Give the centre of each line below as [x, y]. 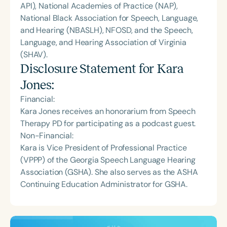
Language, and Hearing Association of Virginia [103, 43]
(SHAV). [34, 55]
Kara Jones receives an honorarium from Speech [108, 111]
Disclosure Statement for [89, 69]
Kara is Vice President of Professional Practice [104, 148]
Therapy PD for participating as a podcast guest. [108, 124]
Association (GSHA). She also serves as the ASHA [109, 172]
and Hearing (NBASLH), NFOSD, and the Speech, [107, 30]
